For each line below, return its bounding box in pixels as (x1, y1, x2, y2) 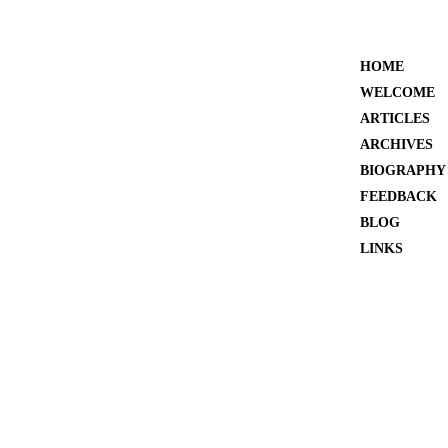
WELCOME (360, 85, 435, 100)
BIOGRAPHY (360, 163, 446, 178)
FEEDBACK (360, 189, 437, 204)
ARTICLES (360, 111, 430, 126)
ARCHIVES (360, 137, 433, 152)
